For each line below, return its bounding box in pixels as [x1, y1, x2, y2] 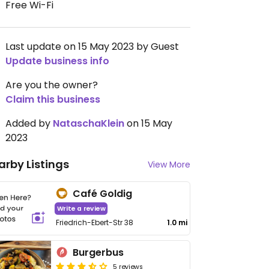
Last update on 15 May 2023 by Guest [5, 40, 179, 53]
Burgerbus [73, 246, 124, 259]
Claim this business [5, 92, 100, 106]
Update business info [5, 54, 109, 68]
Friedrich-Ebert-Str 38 [56, 217, 134, 228]
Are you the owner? [5, 78, 98, 92]
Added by [5, 116, 53, 130]
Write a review [56, 204, 106, 214]
